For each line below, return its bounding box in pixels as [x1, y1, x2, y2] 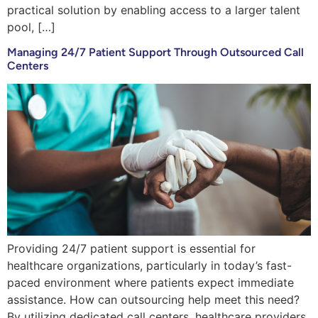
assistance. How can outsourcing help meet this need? [7, 292, 300, 307]
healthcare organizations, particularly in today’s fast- [7, 258, 292, 273]
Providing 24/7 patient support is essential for [7, 241, 256, 256]
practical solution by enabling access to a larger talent [7, 2, 300, 17]
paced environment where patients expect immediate [7, 275, 294, 290]
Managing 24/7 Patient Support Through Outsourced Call [7, 45, 304, 59]
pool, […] [7, 19, 55, 34]
